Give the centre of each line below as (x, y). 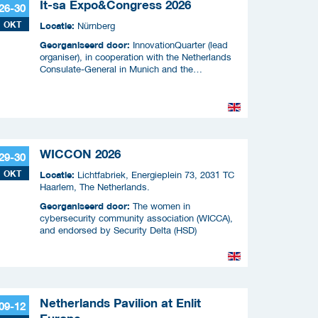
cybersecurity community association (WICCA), (136, 218)
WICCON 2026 (80, 154)
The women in (161, 206)
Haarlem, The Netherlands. (95, 187)
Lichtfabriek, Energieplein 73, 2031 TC (156, 175)
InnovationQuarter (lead (180, 45)
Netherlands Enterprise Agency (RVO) (117, 81)
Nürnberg (96, 26)
